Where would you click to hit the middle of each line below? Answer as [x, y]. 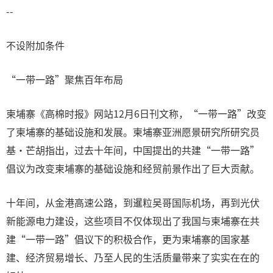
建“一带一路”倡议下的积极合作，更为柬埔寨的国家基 [128, 239]
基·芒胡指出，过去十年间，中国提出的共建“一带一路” [133, 150]
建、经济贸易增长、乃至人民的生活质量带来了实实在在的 [133, 257]
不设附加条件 [35, 45]
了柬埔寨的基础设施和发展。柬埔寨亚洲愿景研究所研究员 [133, 132]
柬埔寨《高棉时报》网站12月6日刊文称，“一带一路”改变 [136, 113]
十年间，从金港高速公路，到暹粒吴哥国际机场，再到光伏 [133, 202]
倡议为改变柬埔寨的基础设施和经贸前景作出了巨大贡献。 [133, 168]
